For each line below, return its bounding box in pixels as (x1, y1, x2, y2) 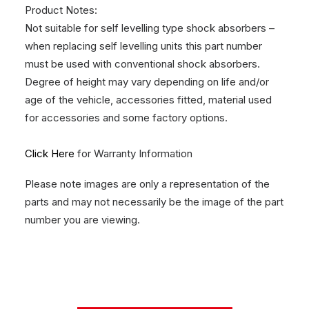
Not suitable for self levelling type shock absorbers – (25, 21, 275, 34)
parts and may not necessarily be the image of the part (25, 195, 283, 208)
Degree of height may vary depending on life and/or (25, 75, 269, 88)
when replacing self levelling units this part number (25, 39, 262, 52)
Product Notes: (25, 3, 97, 17)
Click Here (25, 147, 74, 160)
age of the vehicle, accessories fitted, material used (25, 93, 272, 106)
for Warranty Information (74, 147, 192, 160)
